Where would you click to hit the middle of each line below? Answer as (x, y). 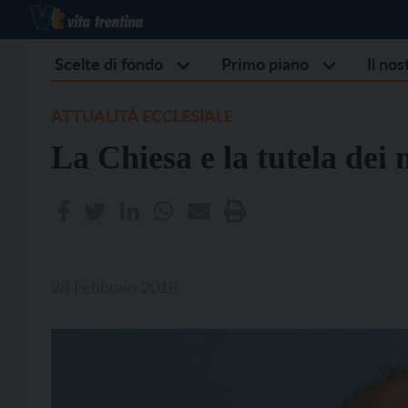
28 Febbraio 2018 (114, 287)
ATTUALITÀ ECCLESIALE (142, 116)
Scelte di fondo (109, 64)
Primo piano (265, 64)
